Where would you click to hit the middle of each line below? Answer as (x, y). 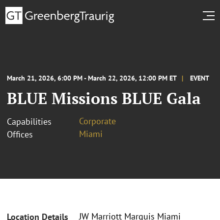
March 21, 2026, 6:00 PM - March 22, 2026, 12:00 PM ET (92, 78)
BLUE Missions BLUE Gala (104, 98)
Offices (20, 134)
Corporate (97, 121)
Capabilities (29, 121)
